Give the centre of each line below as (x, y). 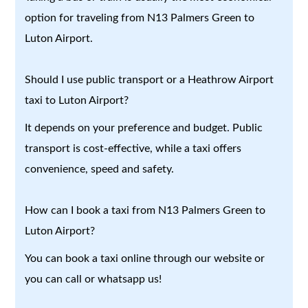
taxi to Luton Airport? (77, 100)
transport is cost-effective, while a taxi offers (133, 148)
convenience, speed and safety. (100, 169)
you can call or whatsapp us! (93, 279)
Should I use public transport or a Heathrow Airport (150, 79)
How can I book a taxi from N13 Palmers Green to (145, 210)
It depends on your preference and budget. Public (144, 128)
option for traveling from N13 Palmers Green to (140, 18)
